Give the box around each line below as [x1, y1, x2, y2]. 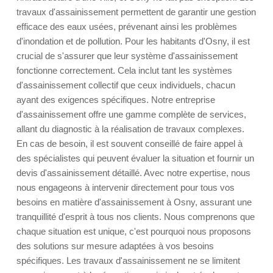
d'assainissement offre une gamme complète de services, [16, 109, 246, 119]
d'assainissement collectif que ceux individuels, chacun [16, 80, 235, 90]
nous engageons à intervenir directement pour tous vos [16, 182, 235, 193]
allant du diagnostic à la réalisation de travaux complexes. [16, 124, 244, 134]
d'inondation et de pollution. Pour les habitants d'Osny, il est [16, 36, 250, 46]
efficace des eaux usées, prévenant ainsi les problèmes [16, 21, 237, 32]
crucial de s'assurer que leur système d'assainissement [16, 51, 238, 61]
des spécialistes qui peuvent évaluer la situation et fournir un [16, 153, 254, 163]
